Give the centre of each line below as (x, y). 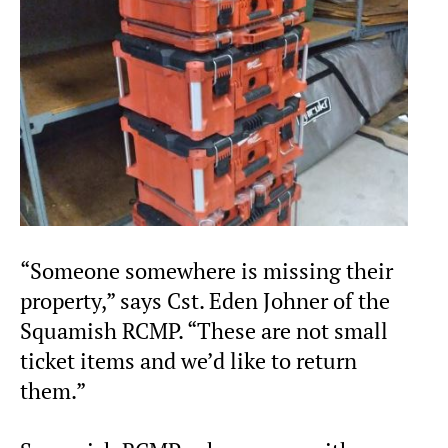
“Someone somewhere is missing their (206, 270)
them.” (53, 390)
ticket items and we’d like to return (188, 360)
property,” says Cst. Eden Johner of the (205, 300)
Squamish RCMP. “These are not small (204, 330)
